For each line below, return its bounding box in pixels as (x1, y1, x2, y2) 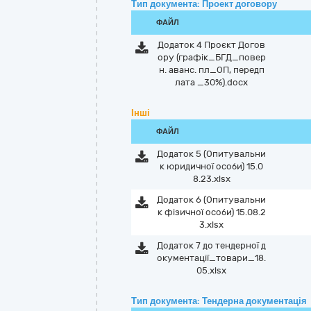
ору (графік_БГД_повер (157, 52, 266, 62)
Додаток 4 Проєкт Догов (158, 40, 266, 50)
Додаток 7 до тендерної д (157, 240, 267, 251)
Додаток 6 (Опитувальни (157, 194, 267, 205)
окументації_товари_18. (157, 253, 267, 263)
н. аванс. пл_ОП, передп (158, 65, 264, 75)
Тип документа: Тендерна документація (131, 296, 307, 306)
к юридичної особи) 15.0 (160, 161, 264, 171)
